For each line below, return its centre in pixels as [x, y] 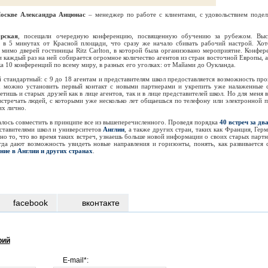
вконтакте [100, 203]
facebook [30, 203]
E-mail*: [75, 260]
